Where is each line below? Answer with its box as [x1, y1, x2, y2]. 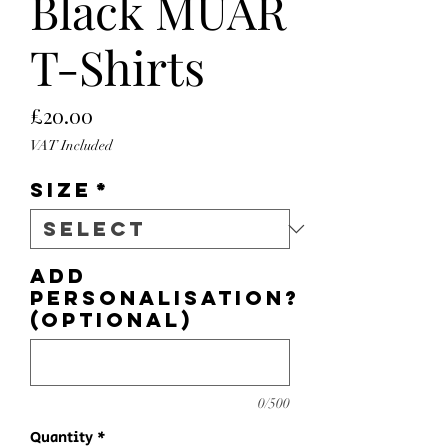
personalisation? [30, 285, 300, 310]
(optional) [30, 307, 193, 332]
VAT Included [30, 137, 113, 154]
